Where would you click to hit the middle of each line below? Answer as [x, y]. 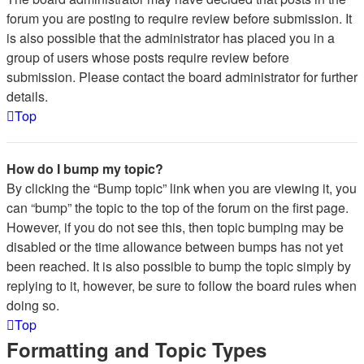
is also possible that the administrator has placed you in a [171, 38]
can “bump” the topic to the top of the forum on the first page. [178, 208]
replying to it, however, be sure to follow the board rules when [182, 286]
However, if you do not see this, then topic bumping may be [175, 227]
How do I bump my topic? [85, 169]
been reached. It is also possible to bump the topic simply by [179, 266]
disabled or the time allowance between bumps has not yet [175, 247]
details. [27, 96]
